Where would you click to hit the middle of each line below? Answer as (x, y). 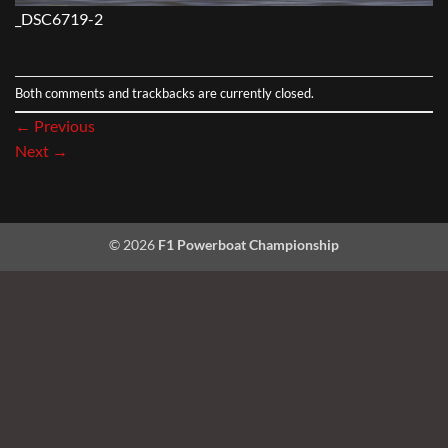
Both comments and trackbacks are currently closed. (164, 93)
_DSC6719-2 (59, 19)
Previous (63, 126)
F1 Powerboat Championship (248, 245)
